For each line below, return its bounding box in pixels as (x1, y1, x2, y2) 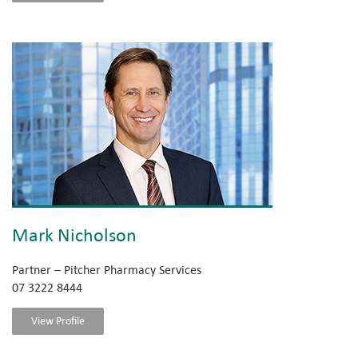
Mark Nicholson (12, 222, 137, 245)
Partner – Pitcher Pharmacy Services (12, 261, 201, 276)
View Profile (31, 313, 85, 327)
